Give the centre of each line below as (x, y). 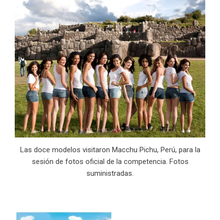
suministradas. (110, 173)
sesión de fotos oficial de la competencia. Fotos (110, 161)
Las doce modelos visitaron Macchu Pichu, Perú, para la (110, 150)
